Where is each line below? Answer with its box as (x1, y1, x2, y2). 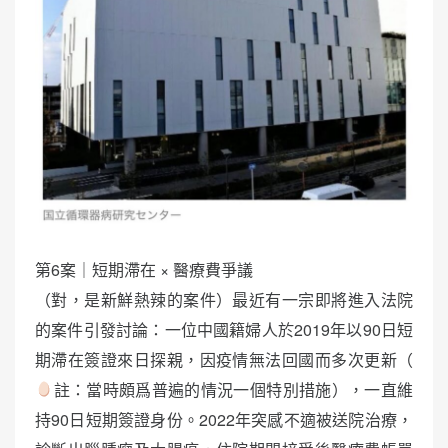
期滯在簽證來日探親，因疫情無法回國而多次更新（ (35, 347, 413, 371)
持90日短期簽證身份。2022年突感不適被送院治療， (35, 407, 413, 431)
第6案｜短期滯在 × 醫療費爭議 (35, 257, 253, 281)
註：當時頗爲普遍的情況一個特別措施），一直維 (53, 377, 413, 401)
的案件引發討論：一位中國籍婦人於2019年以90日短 (35, 317, 413, 341)
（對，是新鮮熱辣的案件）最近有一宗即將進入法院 (35, 287, 413, 311)
